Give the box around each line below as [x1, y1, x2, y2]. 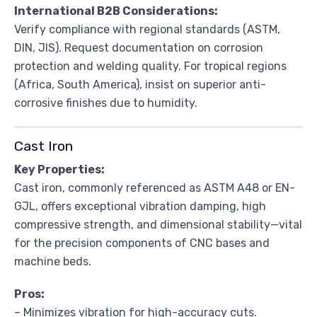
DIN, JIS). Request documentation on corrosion [14, 40, 263, 54]
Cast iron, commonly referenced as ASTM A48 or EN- [14, 180, 295, 195]
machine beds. [14, 254, 91, 268]
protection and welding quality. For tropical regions [14, 59, 287, 73]
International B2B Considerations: [14, 4, 218, 18]
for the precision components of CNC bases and [14, 236, 270, 250]
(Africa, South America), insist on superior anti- [14, 77, 266, 91]
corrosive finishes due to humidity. [14, 96, 197, 110]
